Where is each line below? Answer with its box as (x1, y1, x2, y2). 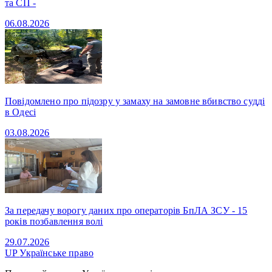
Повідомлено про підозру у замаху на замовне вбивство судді (5, 95, 265, 106)
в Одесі (5, 106, 36, 117)
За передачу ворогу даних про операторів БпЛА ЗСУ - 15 (5, 205, 248, 216)
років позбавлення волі (5, 216, 103, 226)
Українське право (19, 247, 94, 258)
